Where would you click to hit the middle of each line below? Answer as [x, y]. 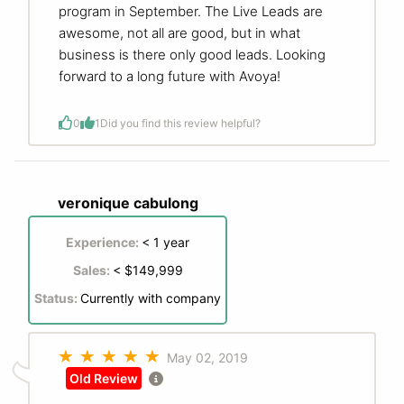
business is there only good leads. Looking [192, 55]
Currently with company [151, 298]
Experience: [104, 243]
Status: [57, 298]
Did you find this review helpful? [180, 123]
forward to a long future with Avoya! [170, 77]
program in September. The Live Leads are [191, 12]
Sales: [92, 271]
